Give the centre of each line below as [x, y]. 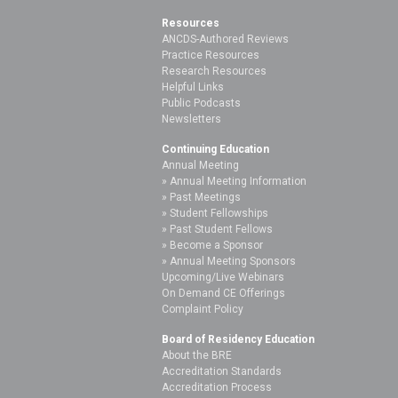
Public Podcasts [201, 103]
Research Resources [214, 71]
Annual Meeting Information [238, 181]
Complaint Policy [203, 309]
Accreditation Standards [222, 371]
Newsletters [191, 119]
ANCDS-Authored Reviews [225, 39]
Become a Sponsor [216, 245]
